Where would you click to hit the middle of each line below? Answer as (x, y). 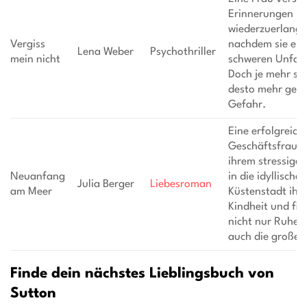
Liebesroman (181, 184)
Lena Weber (105, 52)
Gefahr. (247, 105)
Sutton (33, 293)
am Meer (31, 192)
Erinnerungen (260, 14)
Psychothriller (183, 52)
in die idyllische (264, 176)
